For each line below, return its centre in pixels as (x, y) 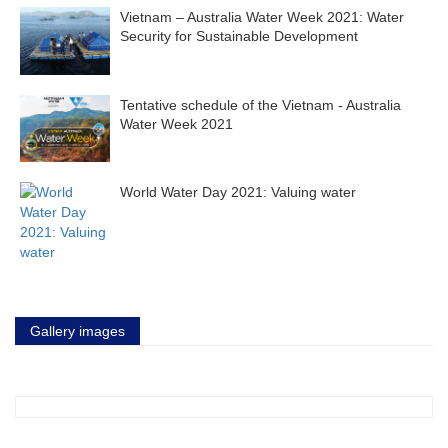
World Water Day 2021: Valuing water (238, 192)
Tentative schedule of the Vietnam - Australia (260, 104)
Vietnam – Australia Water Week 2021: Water (262, 17)
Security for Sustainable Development (239, 36)
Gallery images (77, 331)
